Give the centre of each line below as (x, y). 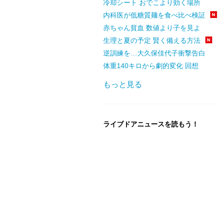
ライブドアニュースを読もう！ (151, 124)
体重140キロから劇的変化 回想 (151, 65)
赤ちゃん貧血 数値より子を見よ (152, 27)
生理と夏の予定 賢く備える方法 (152, 40)
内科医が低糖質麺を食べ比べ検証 (154, 15)
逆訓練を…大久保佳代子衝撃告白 (154, 53)
